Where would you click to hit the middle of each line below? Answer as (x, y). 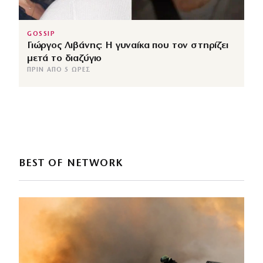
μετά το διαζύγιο (65, 58)
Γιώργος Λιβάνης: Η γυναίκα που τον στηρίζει (128, 45)
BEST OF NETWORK (71, 163)
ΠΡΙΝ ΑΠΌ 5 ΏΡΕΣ (59, 70)
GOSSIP (41, 34)
